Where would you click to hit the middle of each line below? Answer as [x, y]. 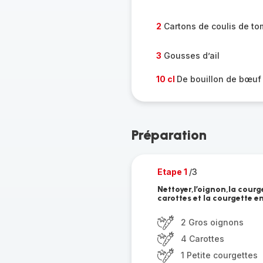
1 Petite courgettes [219, 255]
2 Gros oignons [212, 222]
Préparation [169, 135]
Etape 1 [173, 172]
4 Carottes [202, 239]
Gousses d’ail [190, 55]
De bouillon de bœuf [219, 79]
